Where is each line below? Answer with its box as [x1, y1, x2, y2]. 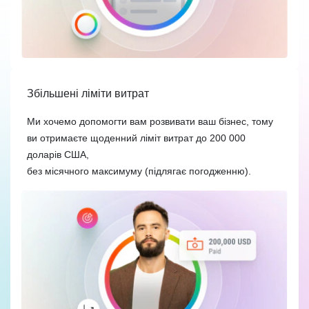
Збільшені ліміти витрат [27, 87, 149, 99]
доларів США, [27, 148, 89, 160]
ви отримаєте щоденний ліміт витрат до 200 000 [27, 132, 246, 143]
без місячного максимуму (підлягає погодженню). [27, 165, 251, 177]
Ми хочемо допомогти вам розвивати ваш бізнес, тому [27, 115, 273, 127]
